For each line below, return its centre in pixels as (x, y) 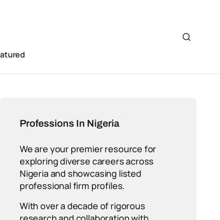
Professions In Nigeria (69, 123)
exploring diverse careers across (87, 161)
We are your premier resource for (88, 149)
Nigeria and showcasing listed (81, 173)
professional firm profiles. (72, 186)
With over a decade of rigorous (82, 206)
